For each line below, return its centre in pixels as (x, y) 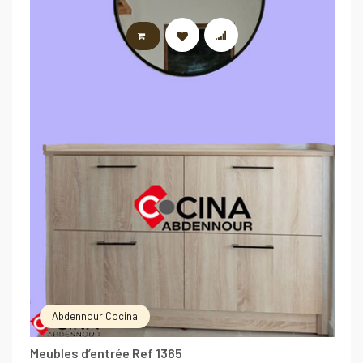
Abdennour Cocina (95, 316)
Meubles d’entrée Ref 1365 (106, 352)
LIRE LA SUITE (189, 36)
